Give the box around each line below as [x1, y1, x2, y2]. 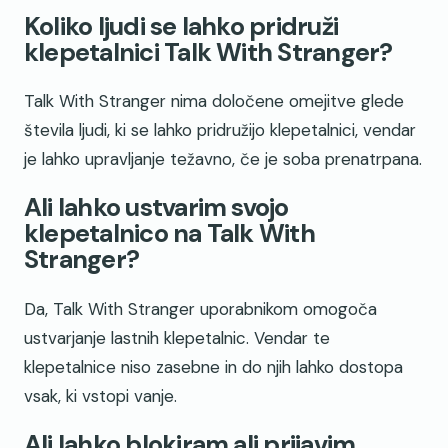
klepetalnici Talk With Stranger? [24, 36, 393, 70]
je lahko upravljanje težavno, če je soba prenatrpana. [24, 148, 422, 171]
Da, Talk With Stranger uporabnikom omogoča [24, 297, 377, 320]
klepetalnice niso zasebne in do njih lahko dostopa [24, 355, 403, 378]
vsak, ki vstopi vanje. [24, 384, 177, 407]
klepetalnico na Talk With [24, 217, 315, 251]
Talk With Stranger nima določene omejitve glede [24, 90, 404, 113]
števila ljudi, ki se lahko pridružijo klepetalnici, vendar [24, 119, 416, 142]
